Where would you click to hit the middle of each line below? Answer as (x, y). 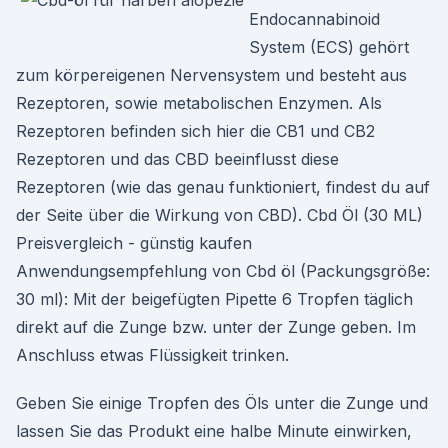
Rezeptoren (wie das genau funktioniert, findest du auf (223, 187)
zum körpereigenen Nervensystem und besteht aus (211, 75)
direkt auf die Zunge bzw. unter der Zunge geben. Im (216, 327)
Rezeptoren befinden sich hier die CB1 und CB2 (195, 131)
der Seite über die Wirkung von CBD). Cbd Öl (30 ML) (219, 215)
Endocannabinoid (314, 19)
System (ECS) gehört (329, 47)
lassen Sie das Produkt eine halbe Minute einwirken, (214, 431)
